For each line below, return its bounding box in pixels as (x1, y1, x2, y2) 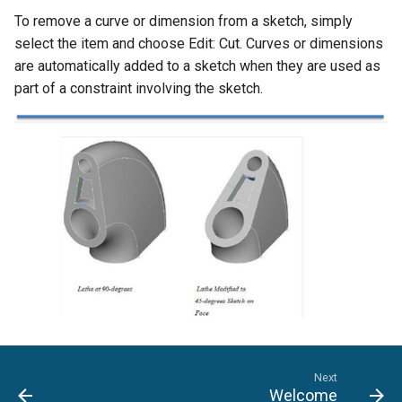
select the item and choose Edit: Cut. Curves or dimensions (14, 35, 383, 53)
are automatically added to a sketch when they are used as (14, 57, 380, 75)
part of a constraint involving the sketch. (14, 80, 263, 98)
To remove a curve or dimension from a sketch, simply (14, 13, 353, 31)
